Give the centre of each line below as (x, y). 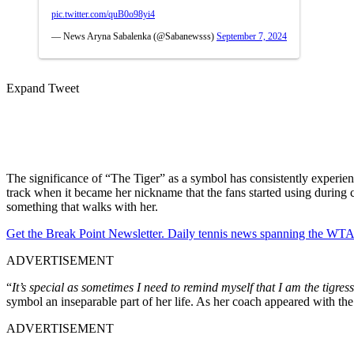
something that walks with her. (82, 206)
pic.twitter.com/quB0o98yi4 (103, 14)
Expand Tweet (43, 88)
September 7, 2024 (252, 36)
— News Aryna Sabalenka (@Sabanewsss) (134, 36)
